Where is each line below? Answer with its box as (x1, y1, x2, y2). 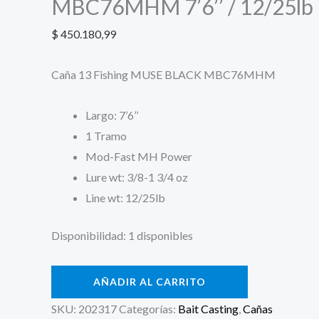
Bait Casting (178, 301, 239, 315)
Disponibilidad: (51, 228, 126, 242)
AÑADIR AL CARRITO (93, 275, 206, 288)
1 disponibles (128, 228, 193, 242)
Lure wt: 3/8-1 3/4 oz (85, 169, 188, 184)
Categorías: (119, 301, 178, 315)
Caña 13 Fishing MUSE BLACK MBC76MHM (51, 67, 276, 81)
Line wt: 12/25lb (85, 190, 165, 204)
